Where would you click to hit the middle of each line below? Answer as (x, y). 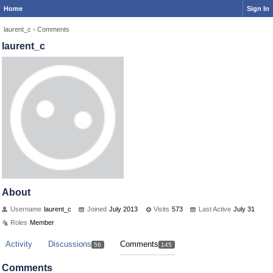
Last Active (215, 209)
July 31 (244, 209)
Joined (97, 209)
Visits (161, 209)
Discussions (70, 244)
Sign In (258, 9)
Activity (19, 244)
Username (26, 209)
